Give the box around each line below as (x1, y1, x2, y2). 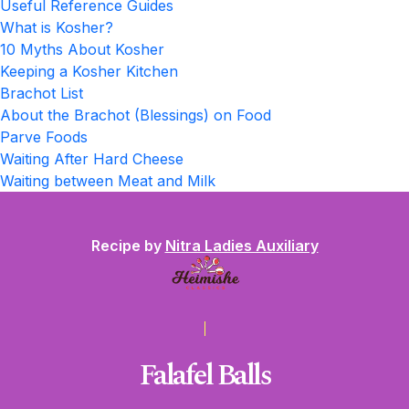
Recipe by (90, 236, 165, 255)
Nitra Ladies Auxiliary (164, 236, 319, 255)
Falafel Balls (138, 353, 271, 398)
